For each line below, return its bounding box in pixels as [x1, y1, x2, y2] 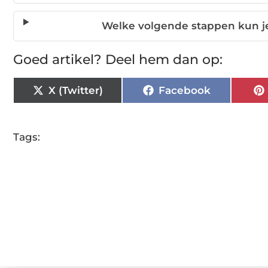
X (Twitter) [48, 84, 103, 96]
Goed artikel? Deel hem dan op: [13, 51, 223, 68]
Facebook [158, 84, 211, 96]
